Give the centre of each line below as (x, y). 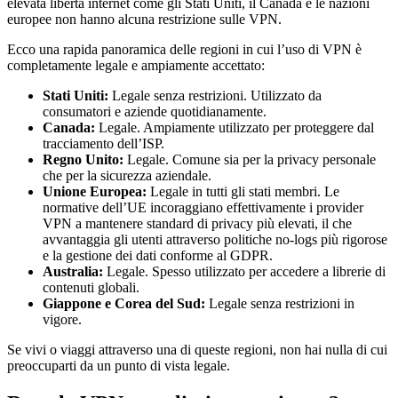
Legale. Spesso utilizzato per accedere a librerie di (244, 271)
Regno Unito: (83, 159)
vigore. (62, 319)
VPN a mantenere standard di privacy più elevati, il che (197, 223)
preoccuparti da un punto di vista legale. (119, 365)
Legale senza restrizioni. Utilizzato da (215, 95)
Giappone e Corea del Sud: (124, 303)
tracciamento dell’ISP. (103, 143)
